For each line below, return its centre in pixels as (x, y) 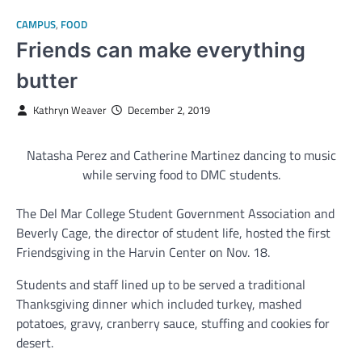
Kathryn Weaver (69, 111)
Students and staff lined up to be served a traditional (161, 285)
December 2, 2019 (168, 111)
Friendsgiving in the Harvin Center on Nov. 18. (143, 253)
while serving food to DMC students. (181, 175)
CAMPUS (36, 25)
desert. (36, 343)
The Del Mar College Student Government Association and (175, 214)
